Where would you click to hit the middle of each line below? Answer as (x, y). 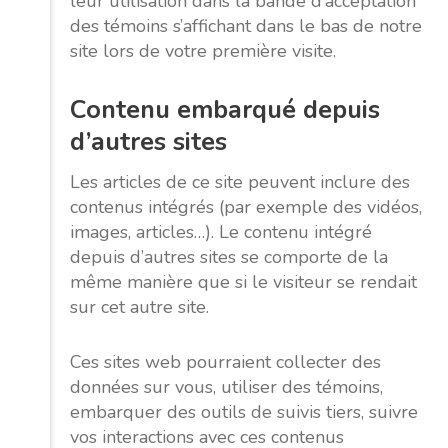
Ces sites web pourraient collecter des (225, 362)
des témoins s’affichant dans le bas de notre (246, 25)
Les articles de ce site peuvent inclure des (240, 182)
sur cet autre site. (139, 307)
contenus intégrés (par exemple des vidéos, (246, 207)
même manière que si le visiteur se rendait (243, 282)
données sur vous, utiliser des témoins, (226, 387)
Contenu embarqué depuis (225, 109)
